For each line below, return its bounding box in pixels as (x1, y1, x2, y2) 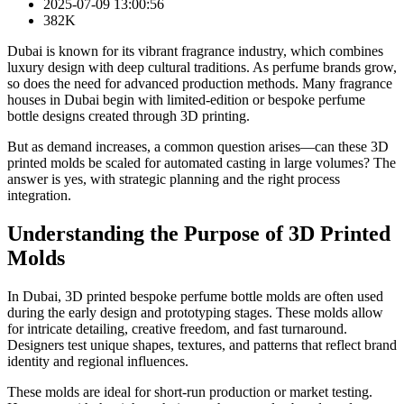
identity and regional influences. (7, 353, 192, 369)
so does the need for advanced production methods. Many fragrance (7, 75, 392, 91)
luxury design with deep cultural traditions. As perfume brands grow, (7, 59, 397, 75)
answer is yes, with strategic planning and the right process (7, 170, 340, 187)
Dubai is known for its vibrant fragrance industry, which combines (7, 42, 383, 59)
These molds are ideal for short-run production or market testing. (7, 383, 372, 399)
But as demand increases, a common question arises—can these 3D (7, 138, 389, 154)
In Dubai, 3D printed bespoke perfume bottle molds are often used (7, 288, 383, 304)
